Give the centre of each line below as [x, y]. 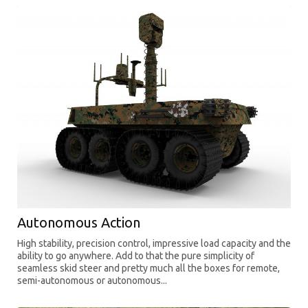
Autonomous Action [79, 223]
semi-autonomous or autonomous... [92, 281]
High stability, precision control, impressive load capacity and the [154, 244]
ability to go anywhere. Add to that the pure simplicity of [136, 256]
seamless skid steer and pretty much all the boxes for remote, [148, 268]
